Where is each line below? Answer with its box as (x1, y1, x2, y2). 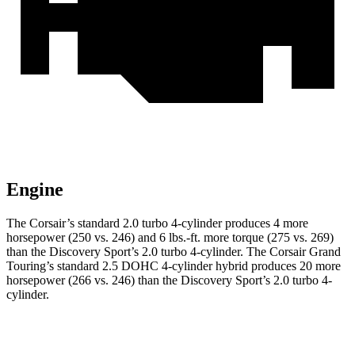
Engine (6, 179, 63, 200)
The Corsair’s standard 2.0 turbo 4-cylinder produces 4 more (6, 216, 308, 231)
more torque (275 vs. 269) (200, 231, 334, 245)
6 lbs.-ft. (159, 231, 200, 245)
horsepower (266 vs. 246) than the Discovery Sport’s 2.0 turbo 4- (6, 273, 332, 288)
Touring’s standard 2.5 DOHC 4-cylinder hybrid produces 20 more (6, 259, 341, 273)
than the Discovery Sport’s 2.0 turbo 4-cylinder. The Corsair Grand (6, 245, 341, 259)
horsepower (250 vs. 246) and (6, 231, 159, 245)
